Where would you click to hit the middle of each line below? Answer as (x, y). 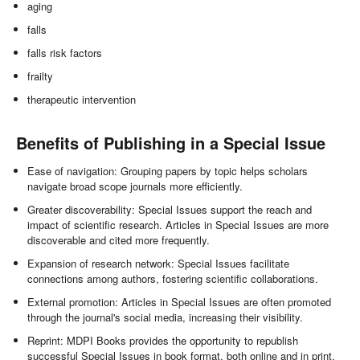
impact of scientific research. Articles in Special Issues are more (178, 225)
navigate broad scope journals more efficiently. (135, 186)
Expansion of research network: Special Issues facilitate (159, 264)
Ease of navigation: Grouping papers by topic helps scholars (168, 171)
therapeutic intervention (82, 100)
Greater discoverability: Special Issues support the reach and (170, 210)
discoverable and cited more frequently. (119, 240)
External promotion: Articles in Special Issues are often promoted (180, 302)
